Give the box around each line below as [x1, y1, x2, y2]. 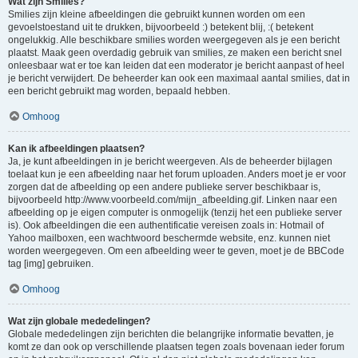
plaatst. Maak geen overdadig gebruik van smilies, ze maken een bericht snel [8, 47, 342, 58]
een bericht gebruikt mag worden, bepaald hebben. [8, 86, 230, 97]
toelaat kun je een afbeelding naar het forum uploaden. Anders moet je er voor [8, 169, 346, 180]
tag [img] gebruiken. [8, 258, 93, 269]
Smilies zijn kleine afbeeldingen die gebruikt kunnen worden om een [8, 9, 305, 20]
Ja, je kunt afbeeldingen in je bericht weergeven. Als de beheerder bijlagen [8, 156, 332, 167]
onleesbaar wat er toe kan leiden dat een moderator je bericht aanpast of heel [8, 60, 344, 71]
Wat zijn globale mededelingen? [8, 316, 150, 327]
